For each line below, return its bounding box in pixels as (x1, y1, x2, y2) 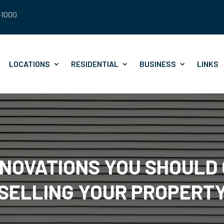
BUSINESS (139, 59, 176, 68)
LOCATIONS (9, 59, 50, 68)
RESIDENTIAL (71, 59, 119, 68)
